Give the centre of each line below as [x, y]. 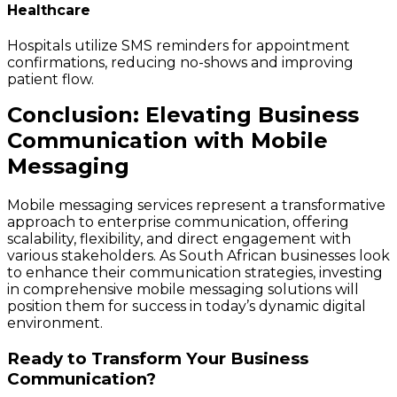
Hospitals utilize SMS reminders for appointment [179, 45]
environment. [55, 323]
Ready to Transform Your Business [158, 358]
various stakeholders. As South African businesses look [198, 255]
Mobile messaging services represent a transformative [196, 205]
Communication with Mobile [167, 140]
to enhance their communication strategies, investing [195, 272]
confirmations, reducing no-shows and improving [180, 62]
